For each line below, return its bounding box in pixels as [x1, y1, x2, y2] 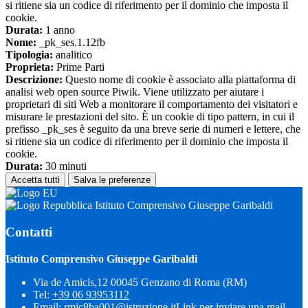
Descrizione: [5, 74, 63, 86]
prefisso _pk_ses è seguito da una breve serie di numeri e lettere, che [5, 123, 300, 135]
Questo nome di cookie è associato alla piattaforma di [63, 74, 296, 86]
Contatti [5, 224, 52, 239]
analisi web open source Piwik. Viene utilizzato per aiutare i [5, 86, 264, 98]
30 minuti [43, 160, 87, 173]
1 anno [43, 24, 75, 36]
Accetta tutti [11, 175, 60, 186]
